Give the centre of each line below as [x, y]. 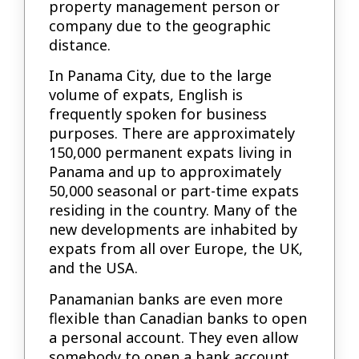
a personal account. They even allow [174, 337]
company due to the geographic [160, 25]
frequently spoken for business [158, 114]
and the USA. [94, 268]
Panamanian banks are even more [166, 298]
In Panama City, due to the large [161, 76]
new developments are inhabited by [173, 230]
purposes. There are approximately [172, 133]
